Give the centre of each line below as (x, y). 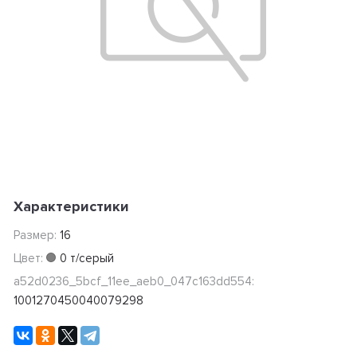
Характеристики (71, 207)
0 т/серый (86, 259)
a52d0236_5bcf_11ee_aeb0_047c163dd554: (133, 282)
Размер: (36, 235)
